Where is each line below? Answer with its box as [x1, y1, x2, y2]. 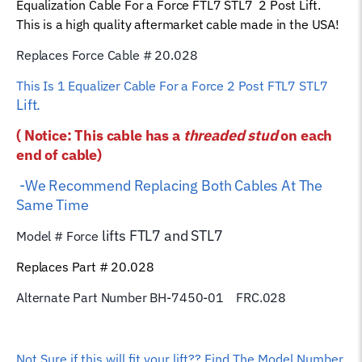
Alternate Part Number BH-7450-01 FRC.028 [16, 288, 287, 305]
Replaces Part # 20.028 [16, 258, 154, 275]
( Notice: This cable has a [16, 125, 180, 145]
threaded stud [179, 125, 278, 145]
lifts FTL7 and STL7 [101, 225, 223, 245]
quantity [15, 22, 64, 39]
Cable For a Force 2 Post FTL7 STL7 [123, 77, 328, 94]
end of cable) [16, 145, 102, 164]
